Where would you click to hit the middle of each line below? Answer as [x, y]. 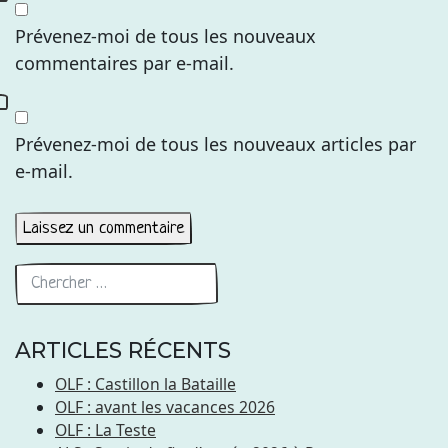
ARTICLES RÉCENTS [123, 349]
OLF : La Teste [105, 429]
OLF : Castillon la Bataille [145, 383]
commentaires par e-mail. [124, 62]
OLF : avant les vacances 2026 [165, 406]
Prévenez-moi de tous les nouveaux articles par [215, 143]
